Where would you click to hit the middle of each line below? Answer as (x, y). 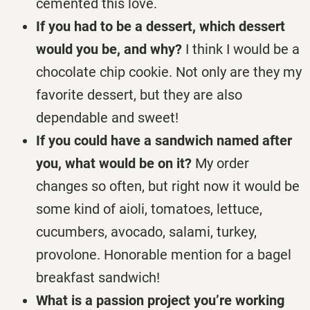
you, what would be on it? (114, 164)
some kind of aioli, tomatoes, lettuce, (149, 209)
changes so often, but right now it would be (168, 186)
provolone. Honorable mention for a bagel (164, 255)
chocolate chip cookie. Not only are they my (169, 72)
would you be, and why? (109, 49)
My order (220, 164)
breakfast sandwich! (98, 278)
